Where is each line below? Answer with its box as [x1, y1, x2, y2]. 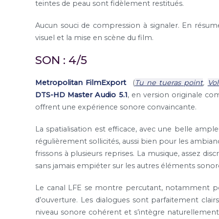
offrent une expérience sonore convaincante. [35, 103, 197, 112]
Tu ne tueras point [134, 78, 203, 88]
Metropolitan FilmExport [35, 78, 130, 88]
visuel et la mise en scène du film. [35, 33, 153, 42]
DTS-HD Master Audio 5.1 [35, 90, 128, 100]
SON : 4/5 [35, 53, 87, 67]
